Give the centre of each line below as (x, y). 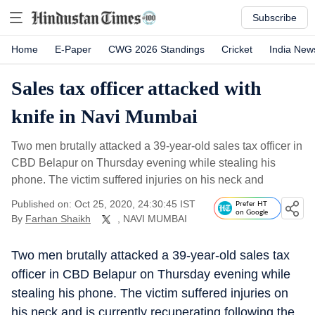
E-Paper (73, 49)
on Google (252, 212)
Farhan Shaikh (58, 219)
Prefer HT (251, 204)
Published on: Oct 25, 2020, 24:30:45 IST (103, 204)
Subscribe (275, 18)
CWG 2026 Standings (156, 49)
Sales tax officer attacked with (136, 88)
